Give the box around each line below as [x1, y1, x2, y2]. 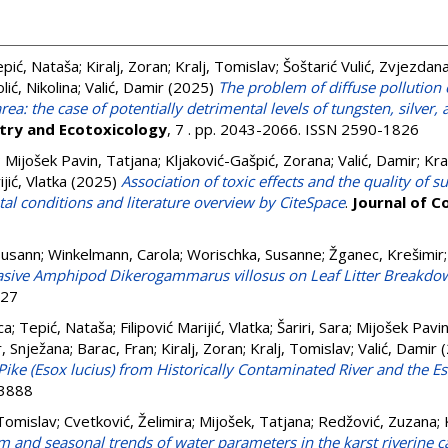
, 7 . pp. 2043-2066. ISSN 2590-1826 [167, 119, 419, 139]
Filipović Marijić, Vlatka [120, 317, 270, 337]
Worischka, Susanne [187, 244, 322, 264]
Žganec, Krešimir [329, 244, 444, 264]
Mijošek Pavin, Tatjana [5, 150, 158, 170]
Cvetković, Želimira [64, 411, 192, 431]
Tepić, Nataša [19, 317, 113, 337]
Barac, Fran [77, 338, 154, 358]
